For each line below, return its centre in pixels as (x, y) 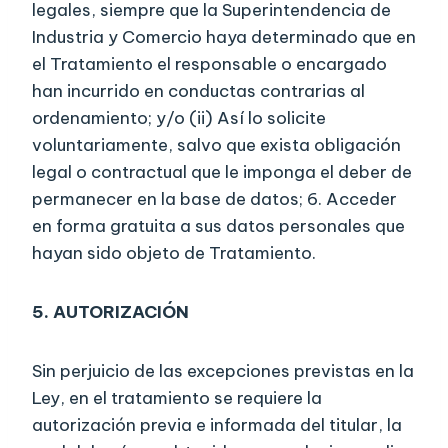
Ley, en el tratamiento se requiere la (177, 398)
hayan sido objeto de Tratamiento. (174, 253)
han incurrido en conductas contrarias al (198, 91)
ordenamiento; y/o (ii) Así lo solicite (179, 118)
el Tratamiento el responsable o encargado (209, 64)
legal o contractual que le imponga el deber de (222, 172)
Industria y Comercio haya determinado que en (224, 37)
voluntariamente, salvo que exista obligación (216, 145)
